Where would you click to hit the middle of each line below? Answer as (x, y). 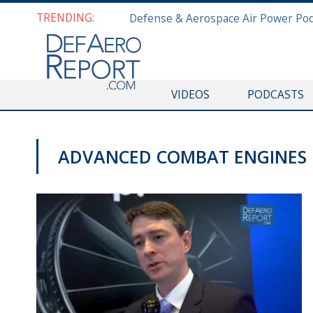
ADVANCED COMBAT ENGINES (182, 156)
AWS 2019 (78, 181)
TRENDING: (65, 17)
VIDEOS (190, 94)
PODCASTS (275, 94)
